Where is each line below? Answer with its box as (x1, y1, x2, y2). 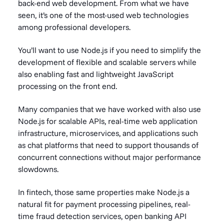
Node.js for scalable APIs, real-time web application (18, 116, 197, 126)
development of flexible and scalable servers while (18, 57, 196, 67)
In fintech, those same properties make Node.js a (18, 187, 189, 197)
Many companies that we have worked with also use (18, 104, 201, 114)
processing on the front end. (18, 81, 117, 91)
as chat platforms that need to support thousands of (18, 140, 198, 150)
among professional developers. (18, 22, 130, 32)
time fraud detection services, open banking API (18, 211, 186, 221)
